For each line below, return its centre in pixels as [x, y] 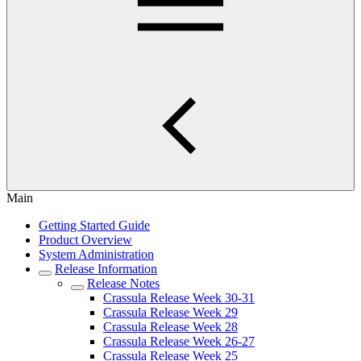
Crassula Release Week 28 [170, 327]
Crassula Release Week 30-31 [179, 298]
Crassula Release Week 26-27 [179, 341]
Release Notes [123, 283]
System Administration [96, 254]
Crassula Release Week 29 [170, 312]
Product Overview [85, 240]
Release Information [106, 269]
